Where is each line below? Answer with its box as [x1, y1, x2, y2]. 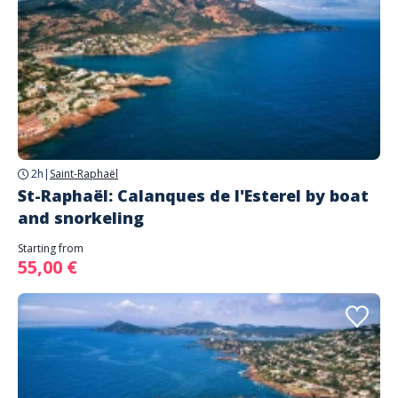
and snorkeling [18, 207, 144, 228]
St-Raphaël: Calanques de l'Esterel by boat [18, 185, 369, 206]
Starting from [18, 241, 84, 256]
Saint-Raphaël [50, 166, 118, 181]
